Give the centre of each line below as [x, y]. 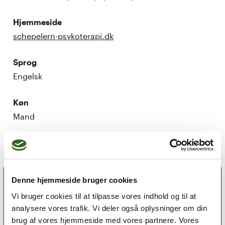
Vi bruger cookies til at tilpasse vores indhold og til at [104, 196]
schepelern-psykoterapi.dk [64, 36]
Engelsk [28, 76]
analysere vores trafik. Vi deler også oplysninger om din [109, 208]
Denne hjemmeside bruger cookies [74, 180]
